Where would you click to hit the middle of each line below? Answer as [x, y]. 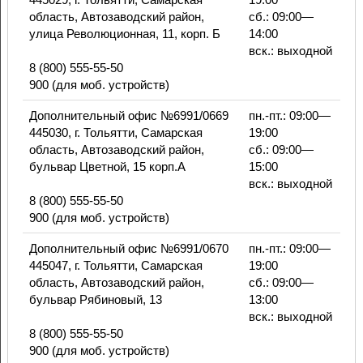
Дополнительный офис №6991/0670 [128, 249]
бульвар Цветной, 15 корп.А [107, 167]
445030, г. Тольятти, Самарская [115, 133]
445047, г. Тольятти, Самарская [115, 266]
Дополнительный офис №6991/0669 [128, 116]
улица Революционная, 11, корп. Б [124, 34]
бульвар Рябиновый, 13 [95, 300]
